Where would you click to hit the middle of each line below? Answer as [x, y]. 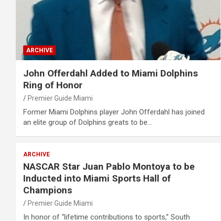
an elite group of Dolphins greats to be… [88, 122]
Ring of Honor [53, 85]
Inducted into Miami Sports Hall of [97, 178]
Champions [48, 190]
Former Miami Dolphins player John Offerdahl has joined [114, 112]
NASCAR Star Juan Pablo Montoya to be [109, 166]
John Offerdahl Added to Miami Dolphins [110, 73]
